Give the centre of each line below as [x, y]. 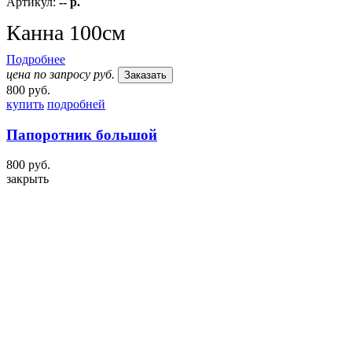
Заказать [145, 75]
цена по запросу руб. [60, 74]
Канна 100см [66, 32]
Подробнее [36, 59]
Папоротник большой [82, 134]
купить [25, 104]
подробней [76, 104]
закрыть [27, 179]
